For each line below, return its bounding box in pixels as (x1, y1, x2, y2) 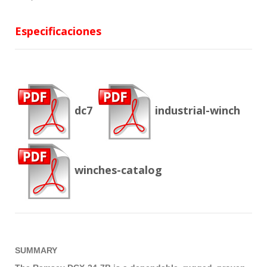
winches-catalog (74, 162, 162, 177)
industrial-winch (155, 103, 240, 117)
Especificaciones (15, 23, 101, 38)
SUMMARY (15, 245, 57, 255)
